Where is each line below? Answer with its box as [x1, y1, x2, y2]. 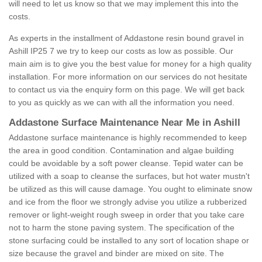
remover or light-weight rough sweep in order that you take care [9, 210, 244, 220]
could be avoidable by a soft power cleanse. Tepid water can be [9, 158, 243, 168]
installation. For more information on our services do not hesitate [9, 72, 247, 82]
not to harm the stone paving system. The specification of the [9, 223, 235, 233]
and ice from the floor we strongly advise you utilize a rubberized [9, 197, 247, 207]
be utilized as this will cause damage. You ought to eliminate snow [9, 184, 252, 194]
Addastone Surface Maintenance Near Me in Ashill [9, 117, 240, 129]
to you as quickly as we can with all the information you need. [9, 98, 235, 108]
